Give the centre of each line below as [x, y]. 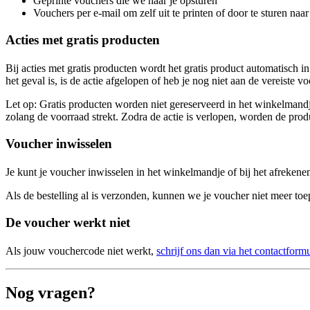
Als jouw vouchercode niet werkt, [81, 251]
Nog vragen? [51, 293]
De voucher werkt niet [68, 222]
